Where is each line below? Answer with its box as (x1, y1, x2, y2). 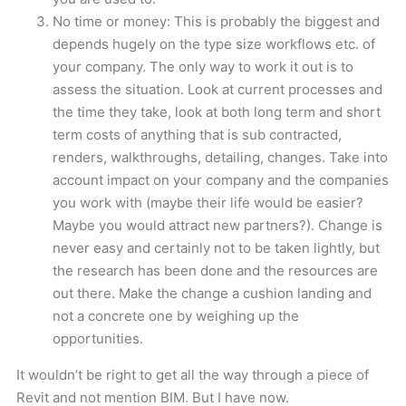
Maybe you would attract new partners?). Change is (53, 217, 382, 234)
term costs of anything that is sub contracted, (53, 126, 342, 143)
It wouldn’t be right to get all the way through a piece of (16, 366, 369, 383)
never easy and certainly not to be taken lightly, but (53, 239, 380, 256)
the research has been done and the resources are (53, 262, 378, 279)
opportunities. (53, 330, 143, 347)
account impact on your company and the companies (53, 171, 389, 188)
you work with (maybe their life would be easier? (53, 194, 363, 211)
